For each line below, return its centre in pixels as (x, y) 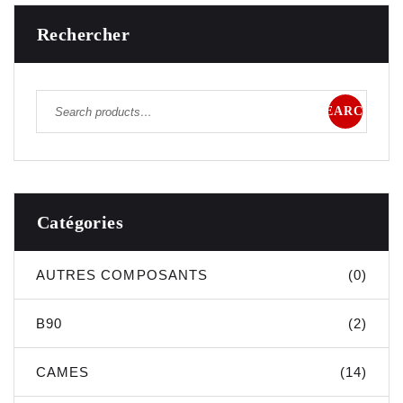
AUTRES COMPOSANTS (122, 275)
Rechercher (83, 35)
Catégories (80, 223)
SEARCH (345, 112)
